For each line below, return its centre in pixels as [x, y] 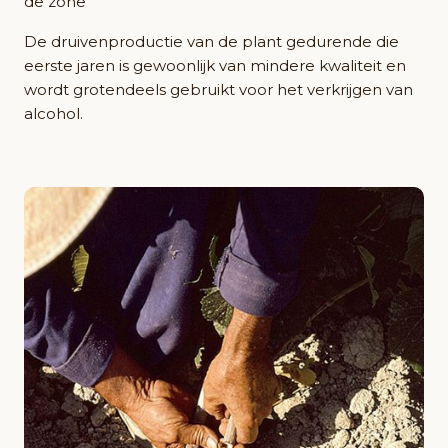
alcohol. [53, 114]
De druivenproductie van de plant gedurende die [211, 42]
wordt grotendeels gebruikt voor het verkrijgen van [218, 90]
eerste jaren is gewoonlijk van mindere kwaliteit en [215, 66]
